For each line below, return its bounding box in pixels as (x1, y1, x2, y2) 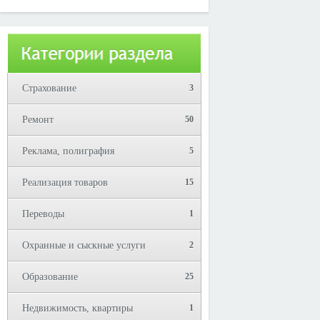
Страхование (22, 83, 76, 94)
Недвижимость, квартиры (22, 303, 133, 314)
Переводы (22, 209, 64, 219)
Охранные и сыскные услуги (22, 240, 146, 251)
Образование (22, 271, 78, 282)
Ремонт (22, 114, 54, 125)
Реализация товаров (22, 177, 108, 188)
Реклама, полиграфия (22, 146, 114, 156)
